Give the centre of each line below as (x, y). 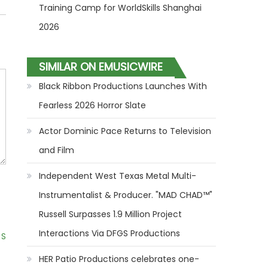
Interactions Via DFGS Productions (110, 233)
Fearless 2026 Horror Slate (93, 105)
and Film (57, 150)
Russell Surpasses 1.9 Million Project (111, 214)
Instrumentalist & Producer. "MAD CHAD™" (126, 195)
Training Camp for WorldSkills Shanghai (121, 8)
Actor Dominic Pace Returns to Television (125, 131)
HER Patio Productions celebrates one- (119, 259)
